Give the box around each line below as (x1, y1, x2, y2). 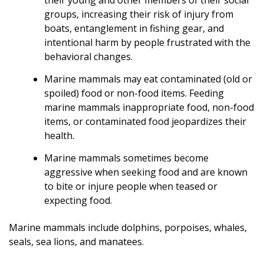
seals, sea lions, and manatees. (9, 235, 144, 248)
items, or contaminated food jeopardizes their (44, 114, 246, 128)
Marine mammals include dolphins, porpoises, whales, (9, 220, 247, 234)
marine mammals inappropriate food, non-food (44, 100, 254, 114)
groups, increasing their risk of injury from (44, 7, 233, 21)
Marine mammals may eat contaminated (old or (44, 72, 252, 85)
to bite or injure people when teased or (44, 179, 217, 193)
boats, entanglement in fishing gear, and (44, 21, 224, 35)
